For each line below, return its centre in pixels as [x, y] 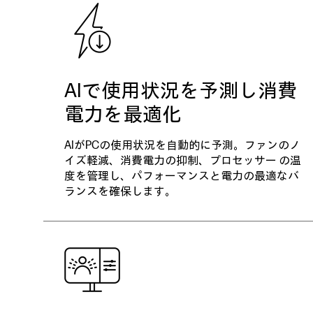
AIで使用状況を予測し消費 [181, 91]
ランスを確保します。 [120, 192]
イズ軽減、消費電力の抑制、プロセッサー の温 [183, 161]
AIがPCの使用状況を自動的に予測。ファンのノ [182, 146]
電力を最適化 [123, 115]
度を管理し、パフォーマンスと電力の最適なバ [182, 176]
